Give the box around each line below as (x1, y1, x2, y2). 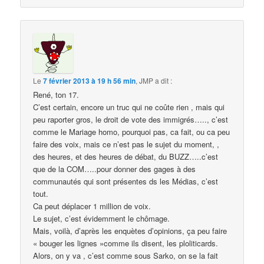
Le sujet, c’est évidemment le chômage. (33, 212, 170, 224)
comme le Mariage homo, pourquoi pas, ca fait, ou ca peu (33, 126, 230, 137)
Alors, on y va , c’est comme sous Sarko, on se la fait (33, 249, 219, 261)
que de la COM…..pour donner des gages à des (33, 163, 196, 174)
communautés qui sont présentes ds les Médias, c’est (33, 175, 219, 187)
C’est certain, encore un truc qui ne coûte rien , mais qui (33, 101, 225, 113)
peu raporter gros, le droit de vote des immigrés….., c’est (33, 113, 229, 125)
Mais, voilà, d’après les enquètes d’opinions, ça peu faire (33, 225, 227, 236)
